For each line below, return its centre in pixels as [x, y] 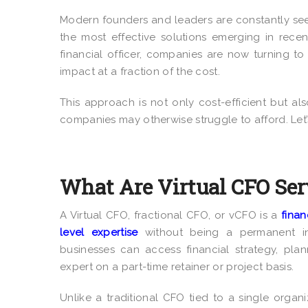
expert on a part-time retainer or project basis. [177, 266]
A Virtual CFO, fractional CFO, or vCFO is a [171, 215]
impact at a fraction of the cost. [140, 71]
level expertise [99, 232]
